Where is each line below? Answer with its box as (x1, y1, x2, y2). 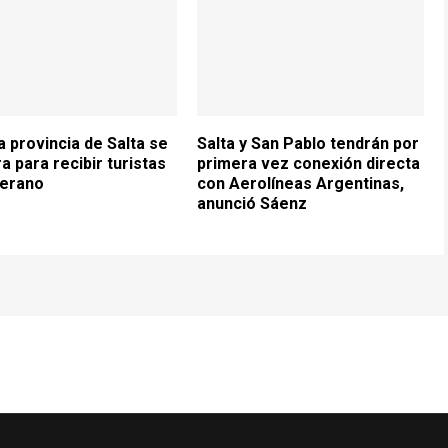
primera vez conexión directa (197, 153, 421, 173)
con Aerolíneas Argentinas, (197, 173, 405, 193)
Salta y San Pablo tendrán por (197, 133, 420, 153)
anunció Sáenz (197, 193, 308, 213)
